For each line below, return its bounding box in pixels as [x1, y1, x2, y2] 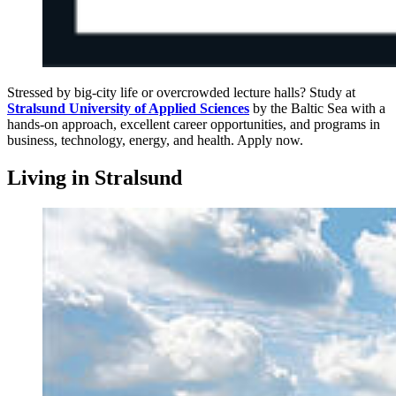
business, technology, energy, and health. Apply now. [7, 132, 303, 148]
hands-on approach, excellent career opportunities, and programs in [7, 116, 380, 132]
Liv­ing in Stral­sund [7, 165, 182, 189]
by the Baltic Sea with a [249, 100, 385, 116]
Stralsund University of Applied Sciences [7, 100, 249, 116]
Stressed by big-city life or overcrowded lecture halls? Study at [7, 84, 355, 100]
